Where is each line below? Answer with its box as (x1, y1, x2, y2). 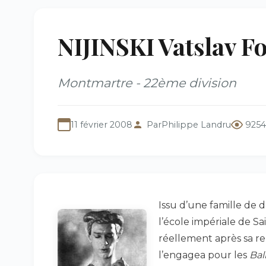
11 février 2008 (71, 119, 132, 130)
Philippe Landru (161, 119, 231, 130)
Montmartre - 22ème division (58, 75, 236, 90)
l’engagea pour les (159, 249, 249, 261)
